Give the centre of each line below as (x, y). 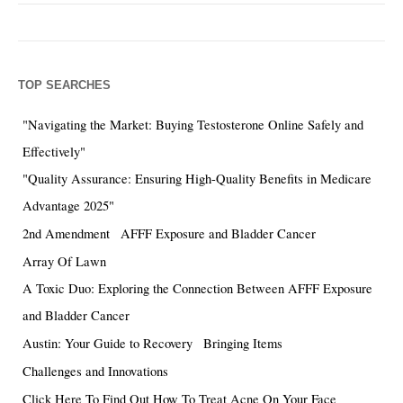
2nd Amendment (66, 234)
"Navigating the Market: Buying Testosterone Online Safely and (193, 125)
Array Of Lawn (64, 262)
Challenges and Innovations (95, 372)
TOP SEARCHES (64, 85)
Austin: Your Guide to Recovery (107, 344)
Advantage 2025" (68, 206)
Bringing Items (243, 344)
